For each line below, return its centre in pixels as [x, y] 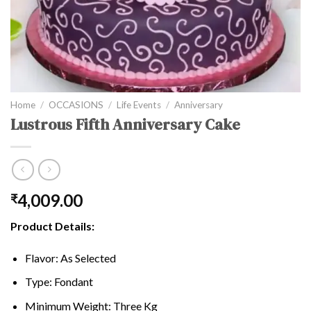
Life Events [139, 104]
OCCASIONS [76, 104]
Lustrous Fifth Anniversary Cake [125, 125]
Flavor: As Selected [70, 258]
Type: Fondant [59, 282]
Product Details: [52, 226]
